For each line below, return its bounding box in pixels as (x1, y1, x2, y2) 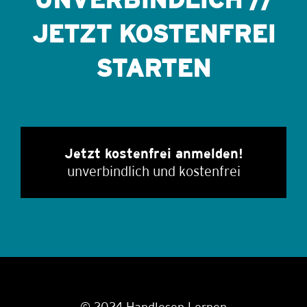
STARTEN (96, 53, 211, 82)
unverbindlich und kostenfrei (66, 162, 241, 179)
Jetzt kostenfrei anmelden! (64, 145, 243, 161)
